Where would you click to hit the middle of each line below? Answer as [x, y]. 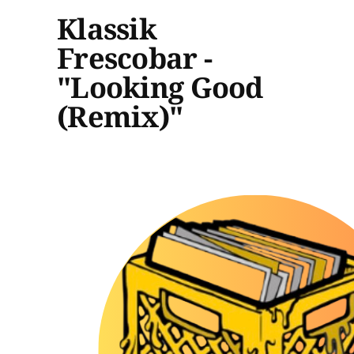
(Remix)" [120, 116]
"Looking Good [160, 87]
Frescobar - [135, 58]
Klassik [107, 28]
